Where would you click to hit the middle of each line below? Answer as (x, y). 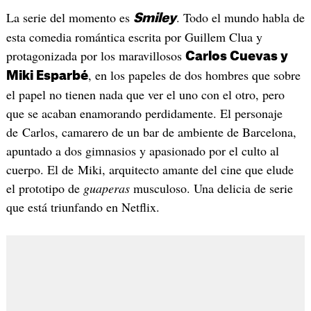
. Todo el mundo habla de (240, 18)
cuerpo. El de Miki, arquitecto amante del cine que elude (150, 170)
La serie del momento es (69, 18)
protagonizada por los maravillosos (95, 56)
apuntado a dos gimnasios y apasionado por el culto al (142, 151)
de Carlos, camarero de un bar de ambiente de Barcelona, (151, 132)
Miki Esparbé (47, 76)
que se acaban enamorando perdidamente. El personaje (144, 114)
